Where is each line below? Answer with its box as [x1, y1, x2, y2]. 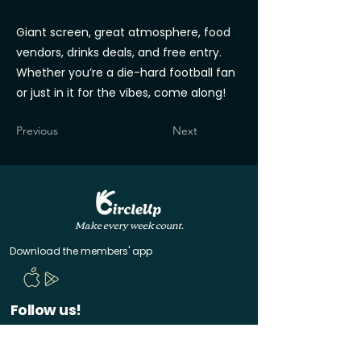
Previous [16, 123, 58, 138]
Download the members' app [10, 244, 152, 258]
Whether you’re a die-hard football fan [16, 64, 235, 81]
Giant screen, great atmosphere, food [16, 24, 230, 40]
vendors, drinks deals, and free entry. [16, 44, 222, 60]
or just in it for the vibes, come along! [16, 85, 226, 101]
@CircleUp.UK [32, 334, 105, 348]
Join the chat [143, 334, 213, 348]
